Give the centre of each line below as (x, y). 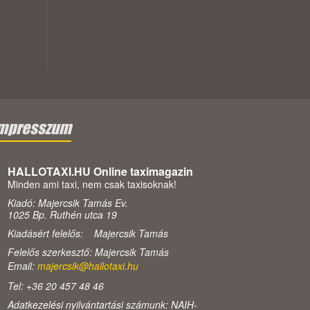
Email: (22, 266)
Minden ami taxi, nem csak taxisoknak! (92, 184)
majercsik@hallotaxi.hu (88, 266)
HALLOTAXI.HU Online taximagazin (100, 172)
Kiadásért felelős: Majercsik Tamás (88, 234)
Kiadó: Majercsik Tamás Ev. (68, 203)
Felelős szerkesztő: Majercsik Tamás (88, 252)
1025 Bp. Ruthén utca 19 (62, 215)
